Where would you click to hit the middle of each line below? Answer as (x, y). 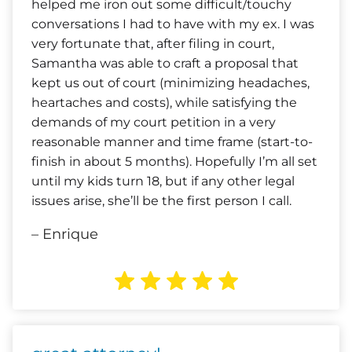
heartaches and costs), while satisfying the (164, 103)
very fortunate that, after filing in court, (153, 44)
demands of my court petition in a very (154, 122)
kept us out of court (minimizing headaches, (170, 83)
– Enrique (65, 234)
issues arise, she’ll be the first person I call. (161, 201)
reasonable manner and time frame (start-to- (172, 142)
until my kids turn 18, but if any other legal (163, 181)
